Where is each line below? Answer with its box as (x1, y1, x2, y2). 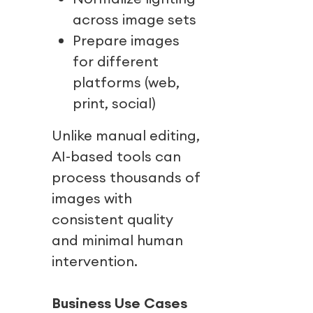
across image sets (72, 10, 197, 29)
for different (72, 52, 159, 71)
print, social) (72, 94, 156, 112)
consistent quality (51, 210, 174, 228)
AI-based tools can (51, 147, 182, 166)
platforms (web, (72, 73, 180, 92)
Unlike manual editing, (51, 126, 201, 145)
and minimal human (51, 231, 184, 249)
